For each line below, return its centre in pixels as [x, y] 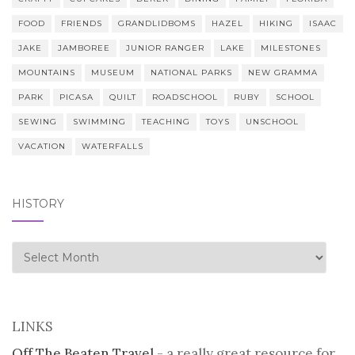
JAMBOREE [84, 48]
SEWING [38, 122]
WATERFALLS [113, 147]
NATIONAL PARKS [191, 73]
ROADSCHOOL [185, 97]
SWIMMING [99, 122]
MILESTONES [291, 48]
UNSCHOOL [272, 122]
